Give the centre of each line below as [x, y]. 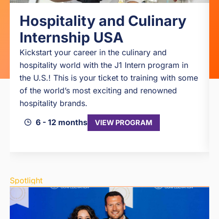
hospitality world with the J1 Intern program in [104, 65]
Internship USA [72, 38]
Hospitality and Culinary [103, 21]
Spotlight [26, 181]
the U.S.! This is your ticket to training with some [109, 78]
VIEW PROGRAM [123, 123]
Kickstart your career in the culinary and [93, 53]
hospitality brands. [54, 103]
